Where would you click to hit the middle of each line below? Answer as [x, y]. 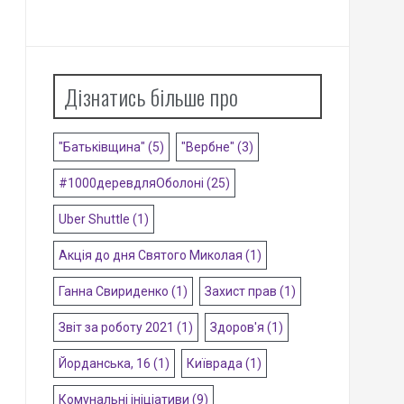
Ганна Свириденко [113, 292]
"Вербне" [207, 147]
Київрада [214, 364]
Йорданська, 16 [104, 364]
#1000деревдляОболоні [131, 184]
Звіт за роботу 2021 [116, 328]
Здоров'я [237, 328]
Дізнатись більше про [151, 97]
